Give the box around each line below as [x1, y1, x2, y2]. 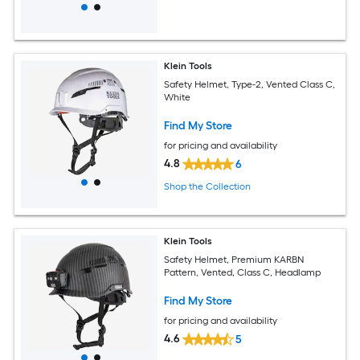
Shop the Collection [164, 180, 252, 192]
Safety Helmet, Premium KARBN [164, 253, 305, 265]
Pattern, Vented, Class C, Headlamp [164, 266, 321, 278]
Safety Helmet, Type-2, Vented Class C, [164, 78, 336, 90]
